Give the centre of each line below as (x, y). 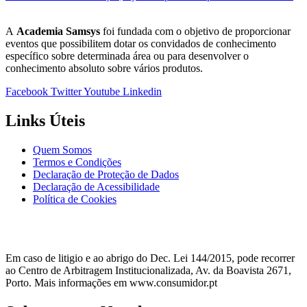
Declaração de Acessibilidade (96, 186)
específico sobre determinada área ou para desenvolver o (127, 56)
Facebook (27, 92)
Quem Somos (62, 149)
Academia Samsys (58, 32)
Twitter (66, 92)
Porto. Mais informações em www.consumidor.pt (111, 282)
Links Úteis (45, 120)
